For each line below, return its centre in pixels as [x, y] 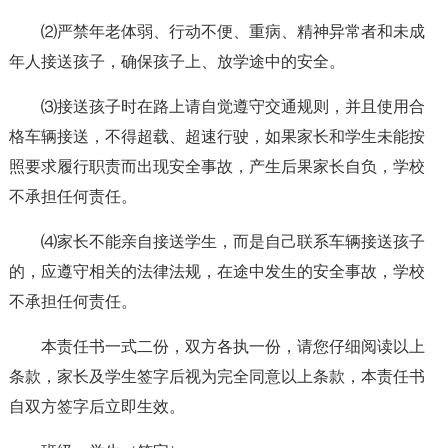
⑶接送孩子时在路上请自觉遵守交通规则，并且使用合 [232, 106]
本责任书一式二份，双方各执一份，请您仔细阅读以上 [232, 346]
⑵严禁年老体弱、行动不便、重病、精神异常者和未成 [232, 31]
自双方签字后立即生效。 [96, 406]
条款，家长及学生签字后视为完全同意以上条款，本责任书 [216, 376]
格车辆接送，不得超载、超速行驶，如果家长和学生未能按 [216, 136]
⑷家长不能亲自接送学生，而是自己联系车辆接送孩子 [232, 241]
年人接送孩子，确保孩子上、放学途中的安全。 [176, 61]
